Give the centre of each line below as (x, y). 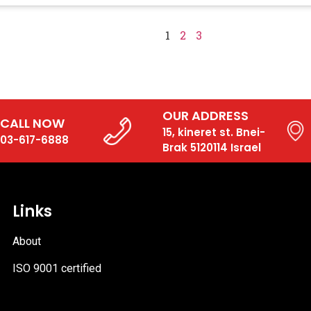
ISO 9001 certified (57, 268)
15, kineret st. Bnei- (213, 133)
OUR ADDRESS (205, 116)
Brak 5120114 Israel (211, 148)
